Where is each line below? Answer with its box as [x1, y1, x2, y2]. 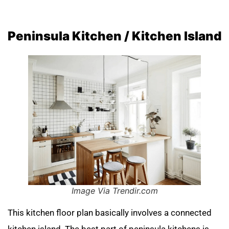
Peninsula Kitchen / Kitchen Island [8, 29, 221, 44]
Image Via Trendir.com [71, 186, 158, 196]
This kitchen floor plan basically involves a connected [8, 208, 212, 218]
